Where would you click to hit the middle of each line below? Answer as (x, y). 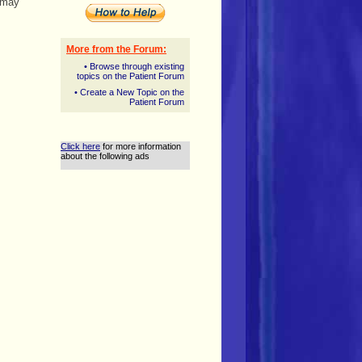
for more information (141, 146)
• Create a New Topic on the (129, 92)
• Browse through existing (134, 66)
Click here (80, 146)
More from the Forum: (116, 49)
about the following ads (105, 156)
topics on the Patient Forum (130, 76)
